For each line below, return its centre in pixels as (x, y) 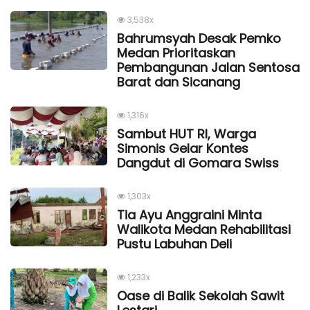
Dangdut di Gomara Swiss (198, 163)
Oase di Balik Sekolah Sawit (201, 295)
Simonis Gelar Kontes (183, 148)
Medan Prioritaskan (176, 53)
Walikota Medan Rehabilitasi (204, 229)
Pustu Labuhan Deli (174, 244)
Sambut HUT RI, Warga (186, 134)
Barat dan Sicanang (179, 82)
